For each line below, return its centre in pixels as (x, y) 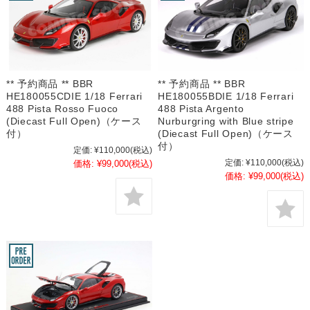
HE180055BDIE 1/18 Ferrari (226, 97)
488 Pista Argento (201, 109)
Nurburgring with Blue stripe (226, 121)
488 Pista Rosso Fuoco (62, 109)
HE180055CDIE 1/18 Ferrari (74, 97)
